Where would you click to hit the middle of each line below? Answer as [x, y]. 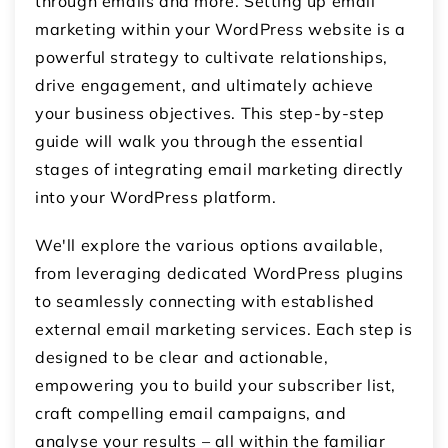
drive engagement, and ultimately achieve [205, 84]
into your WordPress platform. [156, 196]
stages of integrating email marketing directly [219, 168]
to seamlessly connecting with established [205, 300]
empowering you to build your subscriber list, [216, 384]
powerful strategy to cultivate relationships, [212, 56]
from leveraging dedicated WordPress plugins [219, 272]
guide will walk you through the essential [199, 140]
